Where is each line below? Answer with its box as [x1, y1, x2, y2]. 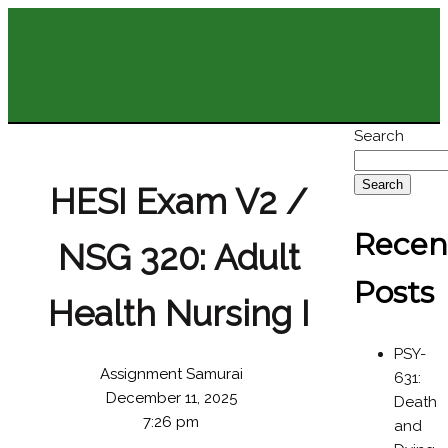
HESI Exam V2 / [50, 181, 308, 222]
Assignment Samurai [99, 365, 243, 383]
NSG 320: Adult [57, 237, 300, 278]
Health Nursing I [47, 293, 310, 334]
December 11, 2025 [105, 389, 237, 407]
